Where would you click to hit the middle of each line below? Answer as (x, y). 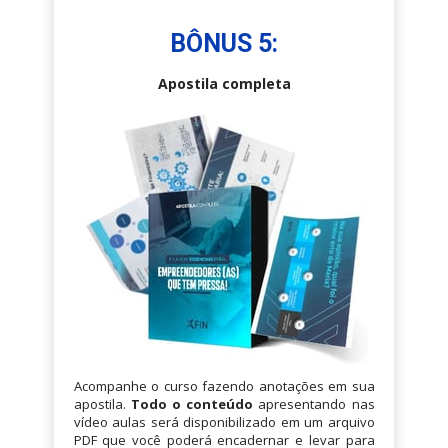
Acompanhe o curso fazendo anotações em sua (224, 386)
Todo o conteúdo (192, 404)
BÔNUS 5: (224, 44)
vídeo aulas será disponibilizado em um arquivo (224, 422)
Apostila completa (224, 84)
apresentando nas (314, 404)
